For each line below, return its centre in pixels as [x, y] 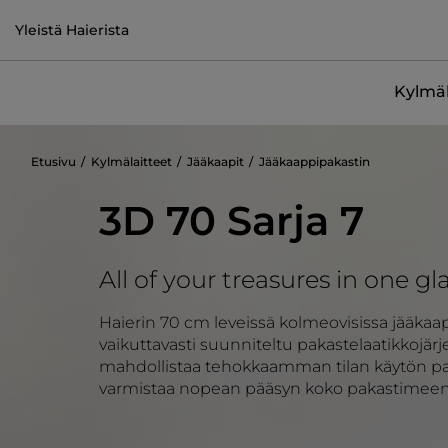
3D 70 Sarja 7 [231, 220]
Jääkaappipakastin [314, 161]
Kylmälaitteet [131, 161]
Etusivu [53, 161]
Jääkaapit [215, 161]
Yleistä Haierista [72, 29]
